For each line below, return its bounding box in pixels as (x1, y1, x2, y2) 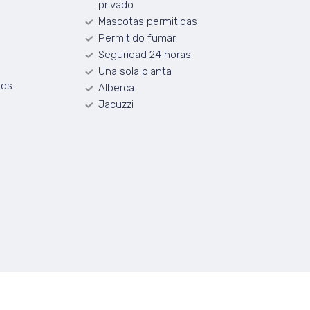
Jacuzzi (98, 98, 134, 111)
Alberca (98, 82, 134, 94)
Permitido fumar (98, 32, 176, 44)
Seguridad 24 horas (98, 48, 191, 61)
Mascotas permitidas (98, 15, 197, 28)
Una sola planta (98, 65, 172, 77)
